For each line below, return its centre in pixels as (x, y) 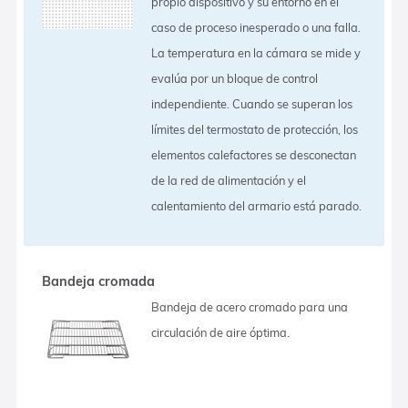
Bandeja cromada (99, 281)
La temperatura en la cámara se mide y (256, 52)
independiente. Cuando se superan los (252, 103)
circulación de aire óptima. (221, 332)
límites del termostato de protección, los (255, 129)
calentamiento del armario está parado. (257, 205)
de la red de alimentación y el (229, 180)
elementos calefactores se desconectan (254, 154)
